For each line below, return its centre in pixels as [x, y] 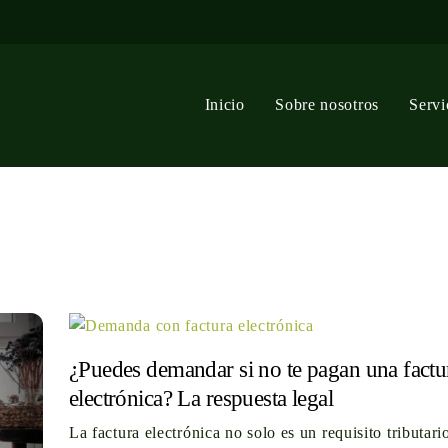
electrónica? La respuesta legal [201, 397]
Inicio [224, 104]
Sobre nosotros [327, 104]
